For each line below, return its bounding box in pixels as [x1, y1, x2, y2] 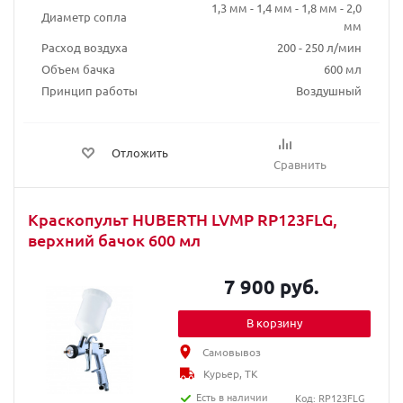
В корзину [246, 315, 303, 330]
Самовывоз [202, 345, 262, 359]
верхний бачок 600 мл [28, 229, 201, 250]
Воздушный [296, 83, 362, 98]
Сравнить [273, 157, 327, 172]
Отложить [111, 145, 168, 160]
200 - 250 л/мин [277, 40, 362, 55]
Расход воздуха [41, 40, 128, 55]
